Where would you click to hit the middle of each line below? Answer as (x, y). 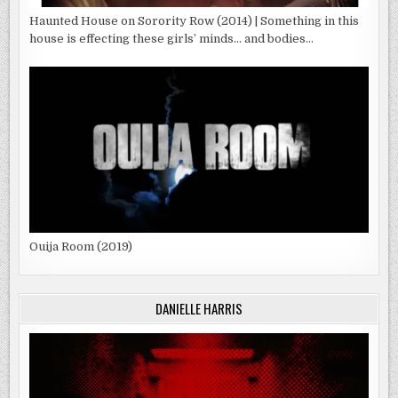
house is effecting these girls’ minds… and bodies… (172, 39)
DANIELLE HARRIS (199, 308)
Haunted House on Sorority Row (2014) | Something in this (195, 21)
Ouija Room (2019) (81, 247)
